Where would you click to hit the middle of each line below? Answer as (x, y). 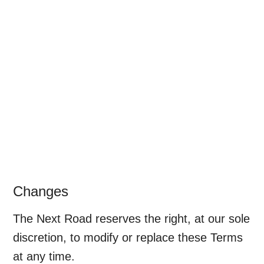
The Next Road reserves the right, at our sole (132, 219)
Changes (41, 192)
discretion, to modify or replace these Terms (128, 238)
